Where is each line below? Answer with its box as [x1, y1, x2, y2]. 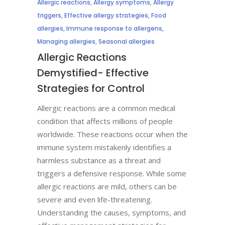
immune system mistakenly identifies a [37, 142, 171, 152]
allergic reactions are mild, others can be [37, 181, 177, 191]
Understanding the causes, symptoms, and [37, 207, 186, 217]
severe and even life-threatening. [37, 194, 152, 204]
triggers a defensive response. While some [37, 168, 186, 178]
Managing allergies [37, 37, 95, 46]
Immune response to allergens [66, 24, 162, 33]
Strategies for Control [37, 81, 145, 95]
